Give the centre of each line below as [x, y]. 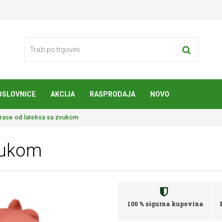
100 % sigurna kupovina [166, 204]
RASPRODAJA [112, 94]
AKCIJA [63, 94]
